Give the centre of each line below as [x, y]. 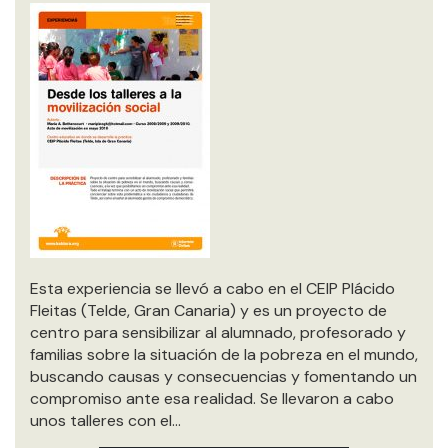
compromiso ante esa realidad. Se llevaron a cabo [212, 398]
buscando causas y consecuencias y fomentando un [223, 376]
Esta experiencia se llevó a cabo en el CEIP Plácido [212, 288]
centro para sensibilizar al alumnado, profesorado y [218, 332]
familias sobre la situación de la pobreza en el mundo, [224, 354]
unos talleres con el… [105, 420]
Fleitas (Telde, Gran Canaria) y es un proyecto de [208, 310]
